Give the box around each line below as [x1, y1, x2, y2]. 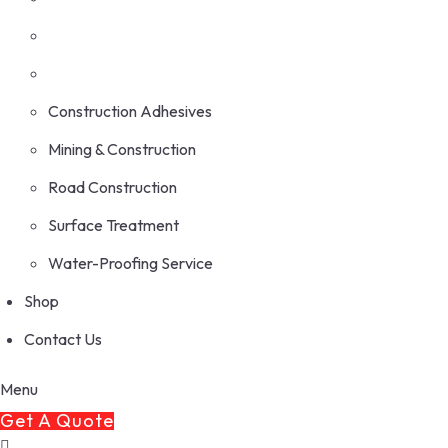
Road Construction [48, 176, 177, 197]
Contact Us [24, 328, 102, 349]
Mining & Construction [48, 138, 196, 159]
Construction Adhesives [48, 100, 212, 121]
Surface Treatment [48, 214, 179, 235]
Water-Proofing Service [48, 252, 213, 273]
